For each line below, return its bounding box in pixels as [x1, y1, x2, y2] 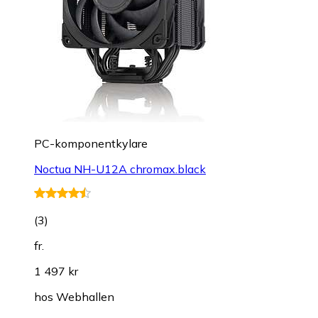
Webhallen [56, 289, 114, 304]
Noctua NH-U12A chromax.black [34, 161, 206, 176]
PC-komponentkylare [34, 136, 148, 150]
